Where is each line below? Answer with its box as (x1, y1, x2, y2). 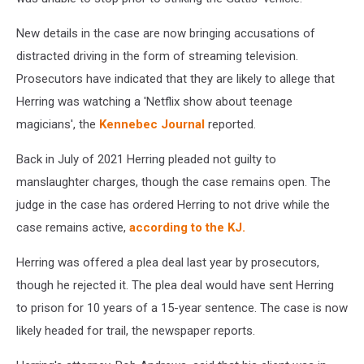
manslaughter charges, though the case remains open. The (16, 175, 331, 189)
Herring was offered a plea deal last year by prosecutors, (16, 255, 319, 270)
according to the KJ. (129, 220, 245, 235)
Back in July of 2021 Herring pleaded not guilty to (16, 152, 276, 167)
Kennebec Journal (99, 117, 205, 132)
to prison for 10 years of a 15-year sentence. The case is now (16, 301, 348, 315)
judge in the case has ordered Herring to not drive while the (16, 197, 330, 212)
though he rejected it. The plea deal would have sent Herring (16, 278, 334, 292)
